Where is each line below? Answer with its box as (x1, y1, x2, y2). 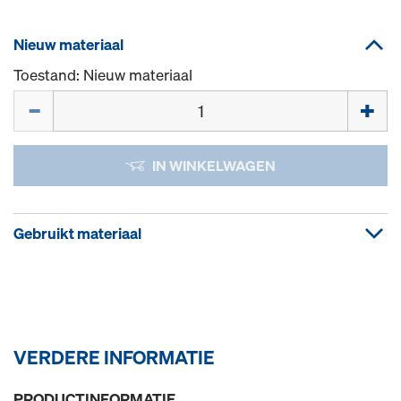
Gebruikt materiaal (13, 223, 141, 243)
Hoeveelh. (13, 90, 81, 110)
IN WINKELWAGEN (152, 156, 276, 175)
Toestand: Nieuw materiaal (13, 64, 192, 85)
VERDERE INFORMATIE (13, 345, 215, 370)
